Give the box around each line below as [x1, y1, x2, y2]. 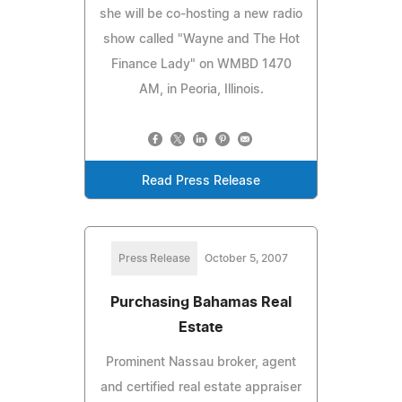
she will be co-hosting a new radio [100, 7, 302, 21]
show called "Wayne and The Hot [102, 32, 300, 46]
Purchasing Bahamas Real [110, 294, 292, 310]
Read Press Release [142, 174, 260, 188]
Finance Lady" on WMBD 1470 [110, 57, 292, 71]
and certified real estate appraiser [100, 380, 301, 394]
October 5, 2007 [204, 252, 288, 264]
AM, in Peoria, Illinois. [138, 83, 264, 96]
